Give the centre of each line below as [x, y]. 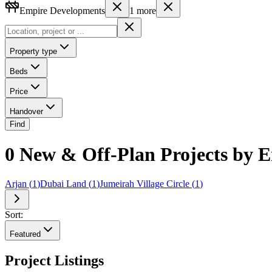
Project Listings [54, 261]
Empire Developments [62, 10]
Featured [25, 234]
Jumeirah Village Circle [144, 184]
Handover [26, 111]
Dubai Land [63, 184]
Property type [33, 51]
